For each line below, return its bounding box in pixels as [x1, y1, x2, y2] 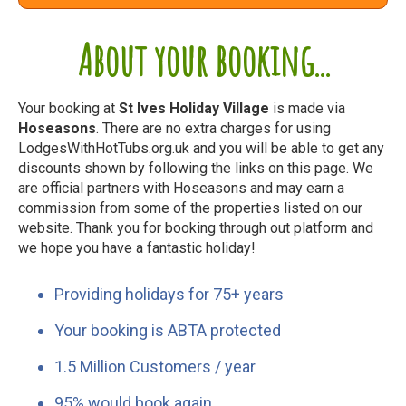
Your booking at [18, 99, 119, 117]
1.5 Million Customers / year [54, 356, 256, 376]
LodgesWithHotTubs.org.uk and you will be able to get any [18, 139, 384, 157]
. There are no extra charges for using [96, 119, 331, 137]
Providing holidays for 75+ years [54, 284, 284, 304]
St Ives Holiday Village [119, 99, 269, 117]
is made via [269, 99, 345, 117]
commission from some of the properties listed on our [18, 198, 362, 217]
